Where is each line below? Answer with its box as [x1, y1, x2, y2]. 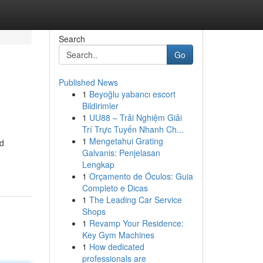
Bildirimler [82, 100, 119, 112]
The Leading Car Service [89, 194, 182, 205]
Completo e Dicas [82, 182, 148, 194]
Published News [58, 76, 118, 88]
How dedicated [89, 241, 144, 252]
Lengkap [82, 159, 114, 170]
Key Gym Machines [82, 229, 154, 241]
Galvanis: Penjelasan [82, 147, 160, 159]
